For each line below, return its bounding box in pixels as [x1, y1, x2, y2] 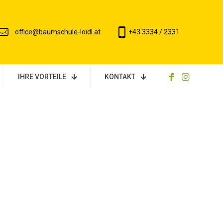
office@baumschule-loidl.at [15, 28, 101, 36]
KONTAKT [105, 73, 135, 81]
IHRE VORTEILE [18, 73, 66, 81]
